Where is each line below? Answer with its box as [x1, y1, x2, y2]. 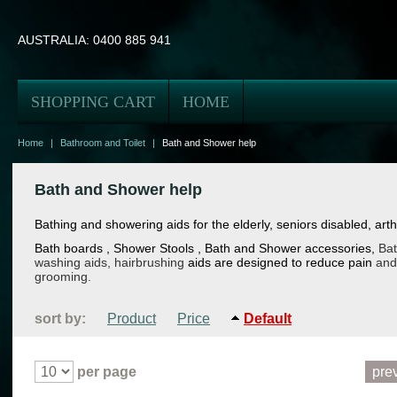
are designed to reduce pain [214, 254, 372, 269]
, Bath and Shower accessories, [198, 240, 378, 255]
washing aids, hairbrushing [35, 254, 184, 269]
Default [244, 310, 292, 326]
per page [74, 363, 136, 379]
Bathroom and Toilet [60, 137, 145, 148]
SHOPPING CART [31, 93, 155, 111]
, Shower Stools [106, 240, 194, 255]
